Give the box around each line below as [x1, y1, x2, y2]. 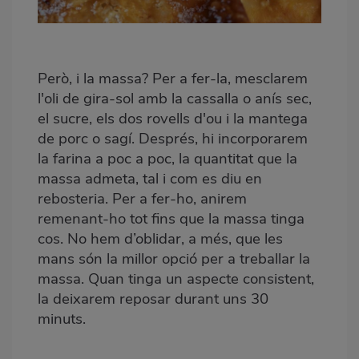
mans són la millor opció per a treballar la [38, 248, 310, 269]
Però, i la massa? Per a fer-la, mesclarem [38, 67, 308, 89]
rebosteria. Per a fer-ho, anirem [38, 188, 247, 209]
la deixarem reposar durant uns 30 [38, 288, 268, 309]
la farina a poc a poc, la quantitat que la [38, 147, 297, 169]
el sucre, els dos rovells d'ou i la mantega [38, 107, 308, 129]
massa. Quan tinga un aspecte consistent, [38, 268, 314, 289]
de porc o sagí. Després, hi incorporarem [38, 127, 308, 149]
